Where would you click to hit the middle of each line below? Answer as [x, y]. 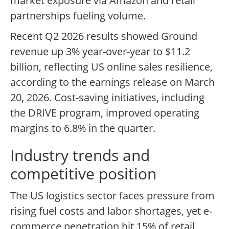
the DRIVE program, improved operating [105, 113]
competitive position [83, 174]
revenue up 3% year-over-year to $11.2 [100, 52]
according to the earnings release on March [112, 82]
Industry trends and [80, 155]
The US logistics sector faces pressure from [112, 196]
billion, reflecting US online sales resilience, [111, 67]
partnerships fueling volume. [78, 16]
